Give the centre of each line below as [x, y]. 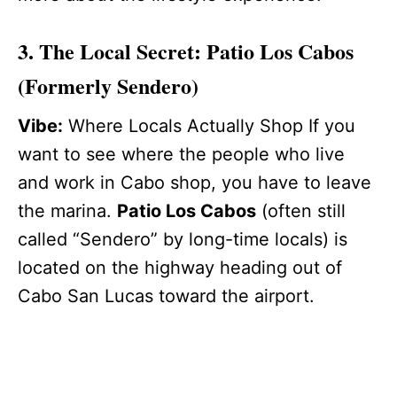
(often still [301, 210]
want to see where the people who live [181, 154]
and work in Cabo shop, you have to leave [195, 182]
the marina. [67, 210]
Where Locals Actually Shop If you [209, 125]
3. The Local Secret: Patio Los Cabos [186, 51]
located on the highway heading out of [180, 267]
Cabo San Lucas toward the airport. [166, 296]
